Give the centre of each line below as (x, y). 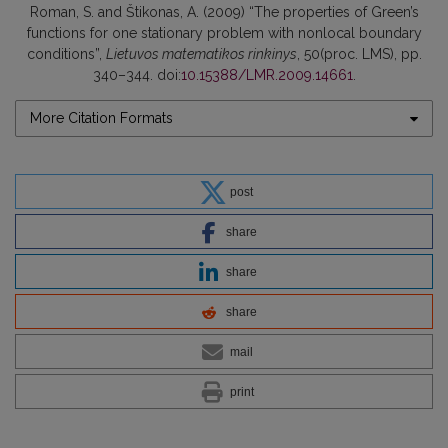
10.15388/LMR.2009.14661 (266, 75)
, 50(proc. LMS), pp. (359, 54)
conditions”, (66, 54)
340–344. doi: (136, 75)
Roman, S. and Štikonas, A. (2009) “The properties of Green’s (224, 12)
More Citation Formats (101, 118)
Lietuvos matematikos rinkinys (201, 54)
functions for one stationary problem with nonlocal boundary (224, 33)
